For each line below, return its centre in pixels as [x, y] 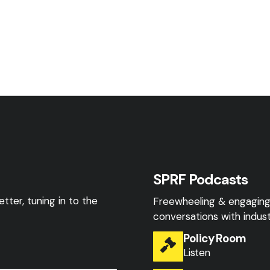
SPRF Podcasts [201, 179]
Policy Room [215, 238]
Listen [197, 253]
